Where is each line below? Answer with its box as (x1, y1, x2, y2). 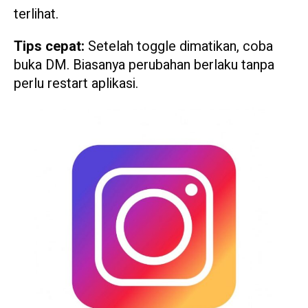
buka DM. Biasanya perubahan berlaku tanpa (14, 54, 274, 75)
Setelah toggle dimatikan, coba (85, 36, 273, 56)
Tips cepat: (14, 36, 85, 56)
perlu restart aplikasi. (14, 73, 138, 93)
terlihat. (14, 3, 58, 24)
